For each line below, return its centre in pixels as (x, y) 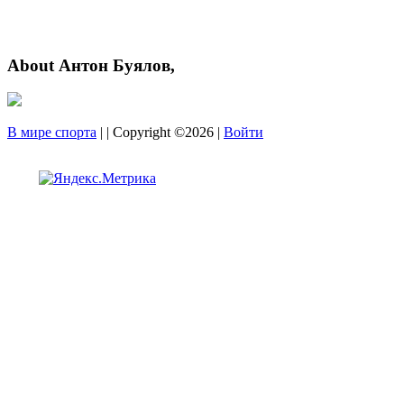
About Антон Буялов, (91, 65)
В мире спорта (52, 133)
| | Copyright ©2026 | (160, 133)
